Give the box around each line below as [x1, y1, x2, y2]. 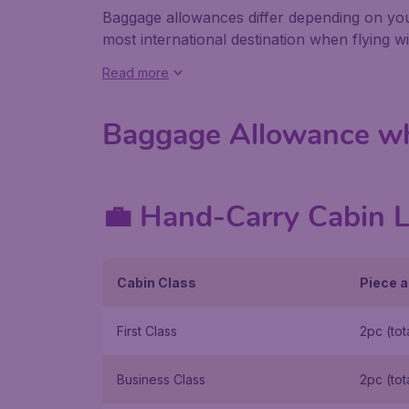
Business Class [117, 372, 205, 387]
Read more [102, 65, 169, 80]
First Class [117, 323, 177, 339]
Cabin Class [117, 275, 196, 290]
